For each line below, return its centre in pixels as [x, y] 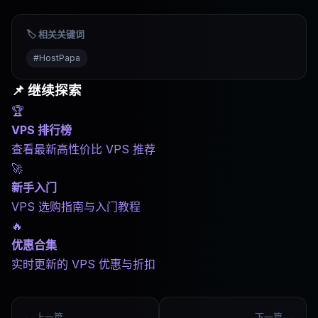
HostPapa [60, 58]
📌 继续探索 [46, 91]
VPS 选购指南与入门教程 [76, 207]
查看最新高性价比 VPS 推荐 [83, 149]
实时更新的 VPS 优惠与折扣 [83, 264]
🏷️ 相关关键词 [55, 34]
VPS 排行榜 [42, 130]
